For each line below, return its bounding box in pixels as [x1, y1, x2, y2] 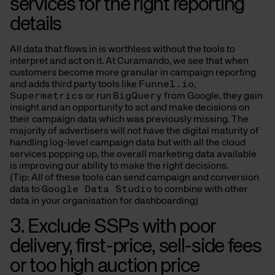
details [10, 15, 62, 35]
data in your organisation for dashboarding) [10, 196, 198, 207]
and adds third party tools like [10, 80, 139, 90]
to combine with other [152, 185, 248, 195]
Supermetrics [10, 91, 83, 102]
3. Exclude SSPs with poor [10, 217, 216, 238]
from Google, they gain [162, 91, 263, 102]
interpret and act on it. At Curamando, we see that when [10, 56, 249, 67]
